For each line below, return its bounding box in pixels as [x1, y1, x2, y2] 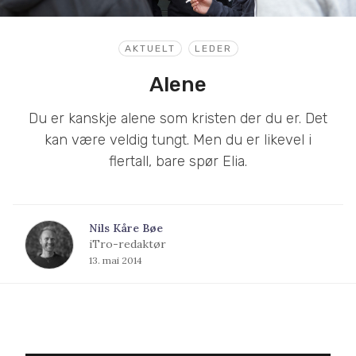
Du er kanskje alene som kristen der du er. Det [29, 109, 327, 127]
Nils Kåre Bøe [89, 220, 163, 235]
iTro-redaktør [89, 236, 166, 251]
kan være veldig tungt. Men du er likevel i [44, 130, 311, 149]
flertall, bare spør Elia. [109, 152, 247, 170]
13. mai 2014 [89, 253, 142, 266]
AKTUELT [124, 42, 176, 54]
